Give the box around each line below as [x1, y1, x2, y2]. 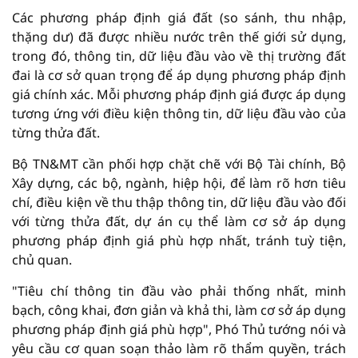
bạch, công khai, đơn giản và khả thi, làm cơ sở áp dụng [12, 301, 346, 320]
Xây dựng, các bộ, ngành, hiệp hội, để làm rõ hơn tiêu [12, 174, 346, 193]
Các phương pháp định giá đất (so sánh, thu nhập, [12, 9, 346, 27]
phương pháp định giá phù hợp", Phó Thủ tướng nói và [12, 320, 346, 339]
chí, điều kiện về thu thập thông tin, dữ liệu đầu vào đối [12, 193, 346, 212]
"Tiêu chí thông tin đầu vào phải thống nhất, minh [12, 282, 346, 300]
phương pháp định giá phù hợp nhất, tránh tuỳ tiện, [12, 232, 346, 250]
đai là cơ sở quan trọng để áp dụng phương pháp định [12, 66, 346, 85]
